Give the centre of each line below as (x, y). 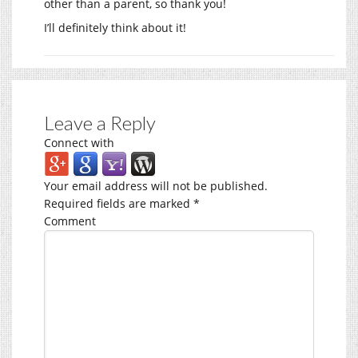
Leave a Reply (100, 122)
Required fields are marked (119, 203)
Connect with (79, 142)
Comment (70, 221)
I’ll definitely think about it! (115, 27)
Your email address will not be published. (156, 185)
